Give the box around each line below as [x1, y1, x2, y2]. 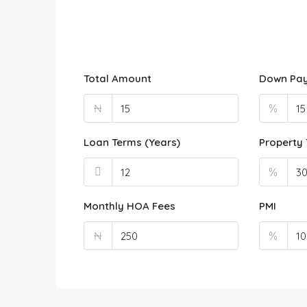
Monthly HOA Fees [84, 199, 175, 212]
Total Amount [84, 72, 151, 85]
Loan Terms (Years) [84, 136, 180, 149]
